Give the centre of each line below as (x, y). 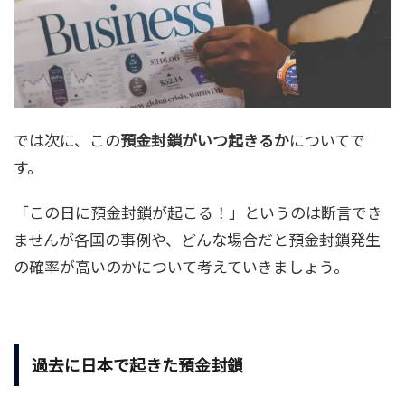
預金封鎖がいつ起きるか (205, 140)
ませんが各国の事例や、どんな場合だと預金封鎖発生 (197, 240)
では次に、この (67, 140)
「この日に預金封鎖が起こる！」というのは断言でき (198, 212)
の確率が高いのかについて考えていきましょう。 (181, 267)
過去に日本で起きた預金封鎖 (137, 365)
